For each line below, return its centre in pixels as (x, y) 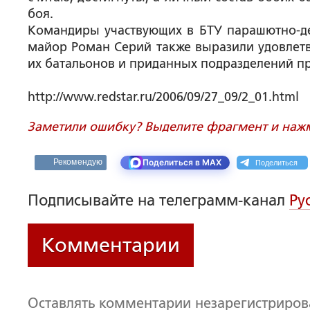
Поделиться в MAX (182, 162)
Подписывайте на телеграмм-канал (158, 200)
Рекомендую (78, 162)
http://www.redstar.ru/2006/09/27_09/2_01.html (163, 97)
